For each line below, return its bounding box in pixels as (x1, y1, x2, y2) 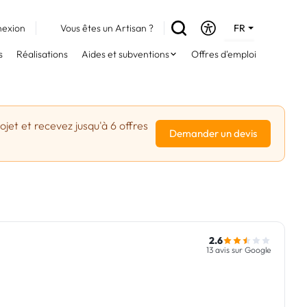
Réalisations (16, 48, 68, 60)
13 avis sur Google (206, 245, 271, 255)
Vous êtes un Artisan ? (60, 22, 154, 34)
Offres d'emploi (191, 48, 256, 60)
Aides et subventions (82, 48, 169, 60)
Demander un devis (169, 127, 257, 140)
